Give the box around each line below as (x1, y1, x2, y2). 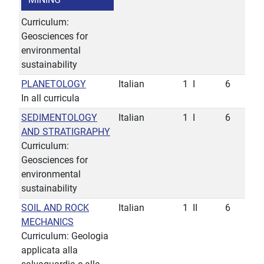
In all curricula (21, 93, 80, 104)
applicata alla (21, 245, 78, 256)
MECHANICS (21, 216, 74, 228)
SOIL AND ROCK (21, 202, 89, 214)
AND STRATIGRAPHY (21, 126, 110, 138)
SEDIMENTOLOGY (21, 112, 97, 124)
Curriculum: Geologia (21, 230, 108, 242)
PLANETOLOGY (21, 78, 86, 90)
